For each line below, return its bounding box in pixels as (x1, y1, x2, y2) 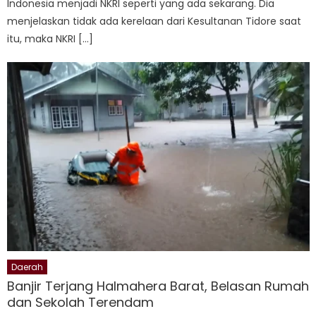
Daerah (11, 260, 44, 273)
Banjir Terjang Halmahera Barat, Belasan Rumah (7, 276, 310, 295)
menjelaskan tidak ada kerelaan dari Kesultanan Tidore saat (7, 13, 302, 28)
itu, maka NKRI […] (7, 31, 94, 46)
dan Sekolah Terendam (7, 293, 154, 311)
